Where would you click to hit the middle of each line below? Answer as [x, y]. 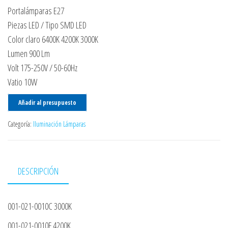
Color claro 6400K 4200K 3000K [53, 39]
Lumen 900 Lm [29, 54]
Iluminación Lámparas [59, 124]
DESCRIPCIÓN [38, 171]
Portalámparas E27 [36, 11]
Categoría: [20, 124]
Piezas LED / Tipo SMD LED [47, 25]
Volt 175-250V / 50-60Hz [42, 68]
